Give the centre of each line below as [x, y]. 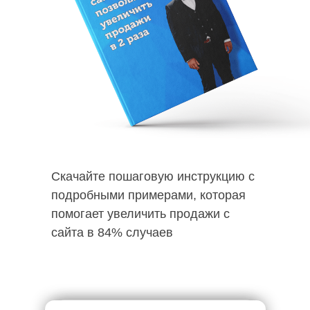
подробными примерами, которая [148, 195]
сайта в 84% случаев [112, 232]
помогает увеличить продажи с [140, 214]
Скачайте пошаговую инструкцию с [153, 176]
